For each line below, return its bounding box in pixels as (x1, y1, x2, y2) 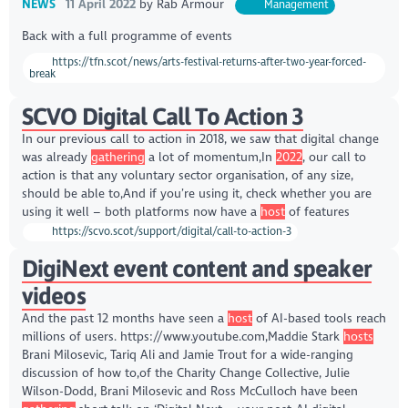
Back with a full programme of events (21, 27, 232, 44)
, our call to (301, 149, 366, 166)
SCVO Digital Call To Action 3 (21, 103, 304, 130)
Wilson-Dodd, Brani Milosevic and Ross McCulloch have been (21, 383, 358, 400)
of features (284, 204, 350, 220)
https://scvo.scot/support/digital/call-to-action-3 (49, 225, 292, 239)
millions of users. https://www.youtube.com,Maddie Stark (21, 329, 343, 345)
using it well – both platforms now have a (21, 204, 260, 220)
